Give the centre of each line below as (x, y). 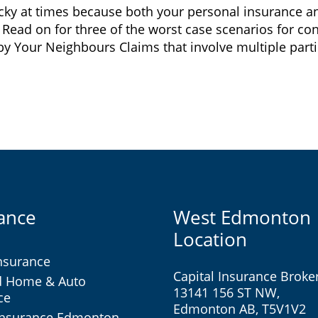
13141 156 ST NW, (226, 292)
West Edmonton (242, 217)
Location (210, 239)
